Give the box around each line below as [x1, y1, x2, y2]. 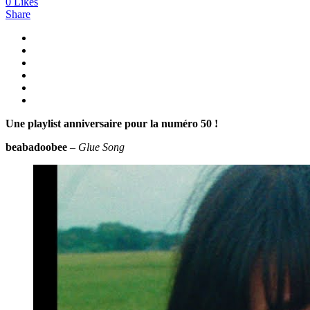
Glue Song [78, 140, 125, 153]
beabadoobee [6, 140, 67, 153]
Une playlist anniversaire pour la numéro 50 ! [6, 117, 218, 129]
